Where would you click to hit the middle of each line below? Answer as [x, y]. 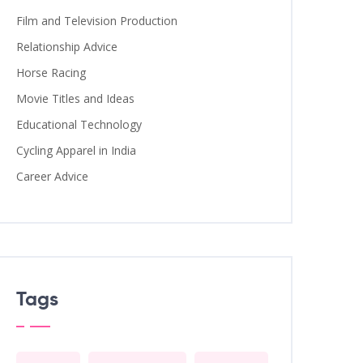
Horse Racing [51, 73]
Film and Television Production [97, 21]
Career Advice [52, 176]
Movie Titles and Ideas [75, 98]
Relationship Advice [67, 47]
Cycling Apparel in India [76, 150]
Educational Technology [79, 124]
